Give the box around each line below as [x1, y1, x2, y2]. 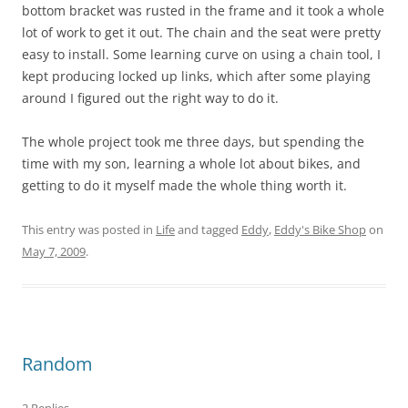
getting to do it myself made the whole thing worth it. [22, 177, 347, 194]
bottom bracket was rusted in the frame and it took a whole [22, 2, 384, 19]
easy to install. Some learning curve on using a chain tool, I [22, 46, 381, 63]
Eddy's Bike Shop [274, 221, 366, 238]
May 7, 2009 [22, 243, 86, 260]
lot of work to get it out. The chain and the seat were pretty [22, 24, 381, 41]
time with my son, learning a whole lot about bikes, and [22, 155, 361, 172]
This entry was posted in [22, 221, 156, 238]
